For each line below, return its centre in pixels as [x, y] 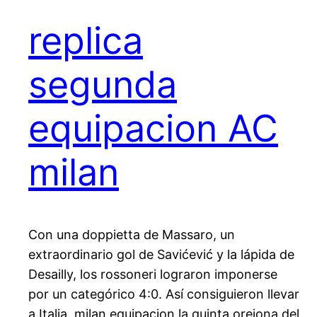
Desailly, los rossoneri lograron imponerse [153, 275]
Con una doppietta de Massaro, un [132, 235]
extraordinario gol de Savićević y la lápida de [161, 255]
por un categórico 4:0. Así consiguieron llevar [164, 294]
